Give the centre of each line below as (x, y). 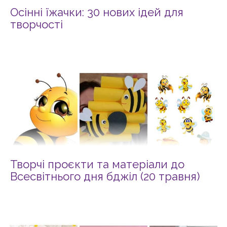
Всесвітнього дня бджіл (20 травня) (105, 177)
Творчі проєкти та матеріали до (97, 164)
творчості (36, 25)
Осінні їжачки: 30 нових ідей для (97, 12)
